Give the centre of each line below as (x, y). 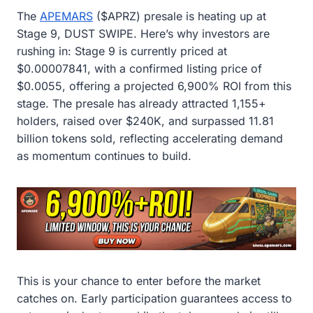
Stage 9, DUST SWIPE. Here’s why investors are (143, 33)
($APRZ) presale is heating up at (180, 16)
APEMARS (66, 16)
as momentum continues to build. (104, 155)
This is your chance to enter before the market (139, 281)
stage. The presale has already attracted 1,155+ (141, 103)
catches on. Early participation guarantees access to (154, 299)
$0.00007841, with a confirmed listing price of (139, 68)
